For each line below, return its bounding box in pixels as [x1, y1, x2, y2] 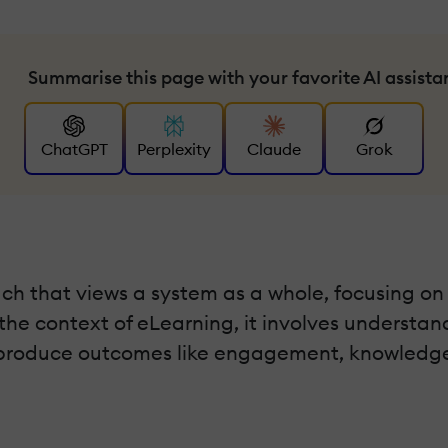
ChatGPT [40, 139, 108, 159]
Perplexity [137, 139, 211, 159]
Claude [247, 139, 301, 159]
